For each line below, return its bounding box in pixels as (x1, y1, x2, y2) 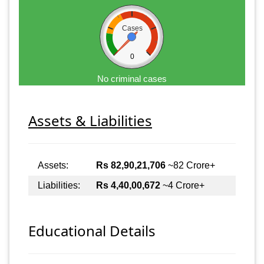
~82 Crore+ (166, 160, 215, 170)
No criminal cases (97, 73, 167, 84)
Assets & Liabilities (28, 110, 152, 130)
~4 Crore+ (160, 180, 204, 190)
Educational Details (28, 221, 156, 241)
